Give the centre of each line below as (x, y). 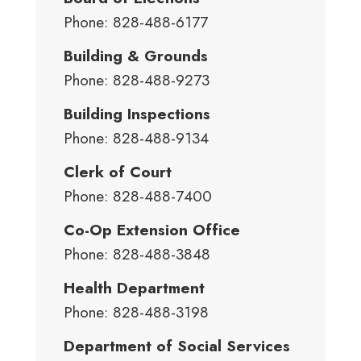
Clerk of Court (118, 172)
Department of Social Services (177, 346)
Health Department (137, 288)
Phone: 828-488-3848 (137, 254)
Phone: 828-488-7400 (138, 196)
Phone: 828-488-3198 (136, 312)
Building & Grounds (136, 56)
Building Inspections (137, 114)
